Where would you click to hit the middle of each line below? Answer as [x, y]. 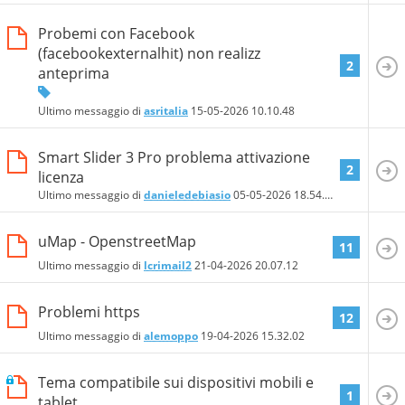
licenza [61, 178]
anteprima [74, 74]
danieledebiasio [187, 195]
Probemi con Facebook [116, 34]
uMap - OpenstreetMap [117, 242]
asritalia [166, 111]
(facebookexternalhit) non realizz [149, 54]
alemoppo [171, 336]
